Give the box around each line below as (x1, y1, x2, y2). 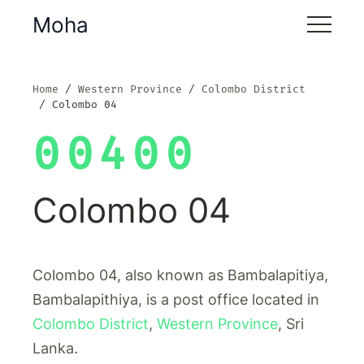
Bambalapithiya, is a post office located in (32, 291, 319, 308)
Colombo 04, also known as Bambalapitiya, (32, 266, 328, 284)
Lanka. (32, 340, 78, 357)
